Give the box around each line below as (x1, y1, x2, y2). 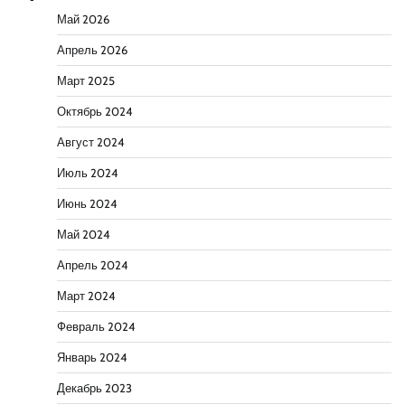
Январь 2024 (57, 351, 127, 365)
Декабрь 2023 (57, 381, 132, 396)
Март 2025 (57, 74, 115, 89)
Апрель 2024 (57, 259, 127, 273)
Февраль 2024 (57, 320, 135, 334)
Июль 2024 (57, 166, 118, 181)
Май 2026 (57, 13, 109, 27)
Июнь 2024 (57, 197, 117, 212)
